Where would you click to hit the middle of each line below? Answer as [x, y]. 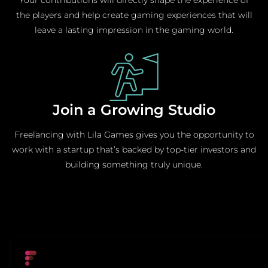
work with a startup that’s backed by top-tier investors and [134, 149]
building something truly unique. [134, 164]
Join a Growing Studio [134, 109]
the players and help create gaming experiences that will [134, 15]
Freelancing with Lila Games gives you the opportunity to [134, 134]
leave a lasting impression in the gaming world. [134, 30]
